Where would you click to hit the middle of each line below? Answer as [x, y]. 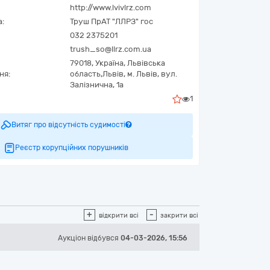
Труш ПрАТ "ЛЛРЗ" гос [111, 21]
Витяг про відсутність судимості [68, 125]
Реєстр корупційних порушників [71, 148]
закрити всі [179, 215]
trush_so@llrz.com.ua [111, 49]
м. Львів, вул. [152, 74]
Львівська [146, 63]
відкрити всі [119, 215]
